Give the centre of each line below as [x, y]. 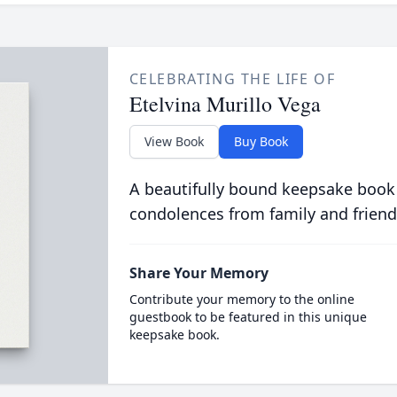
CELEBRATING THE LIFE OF [232, 79]
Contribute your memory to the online [241, 299]
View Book [174, 141]
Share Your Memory [198, 273]
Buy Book [261, 141]
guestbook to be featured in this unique [248, 317]
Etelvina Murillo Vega [225, 104]
